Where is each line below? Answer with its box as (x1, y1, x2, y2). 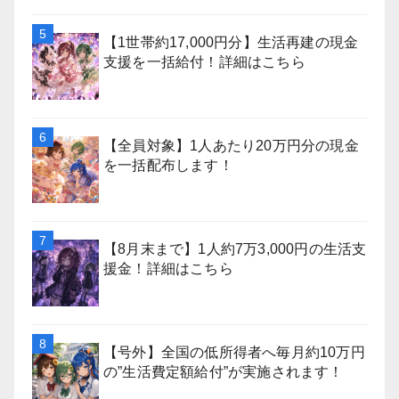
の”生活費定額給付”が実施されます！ (103, 364, 344, 379)
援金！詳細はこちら (103, 261, 233, 276)
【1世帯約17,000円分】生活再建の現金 (103, 35, 359, 50)
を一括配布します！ (103, 158, 233, 173)
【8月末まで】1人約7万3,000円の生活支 (103, 241, 367, 256)
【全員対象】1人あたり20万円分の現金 (103, 138, 359, 153)
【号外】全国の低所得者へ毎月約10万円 (103, 345, 365, 360)
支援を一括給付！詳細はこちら (103, 54, 305, 69)
